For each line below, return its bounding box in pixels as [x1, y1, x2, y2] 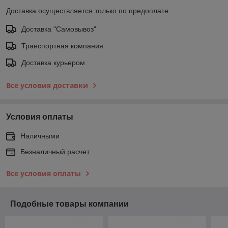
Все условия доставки [6, 80, 88, 90]
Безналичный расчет [20, 147, 90, 156]
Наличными [20, 131, 60, 140]
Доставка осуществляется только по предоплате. [6, 6, 170, 15]
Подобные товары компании [10, 199, 129, 208]
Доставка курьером [21, 58, 85, 67]
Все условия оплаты [6, 168, 81, 178]
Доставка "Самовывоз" [21, 24, 96, 33]
